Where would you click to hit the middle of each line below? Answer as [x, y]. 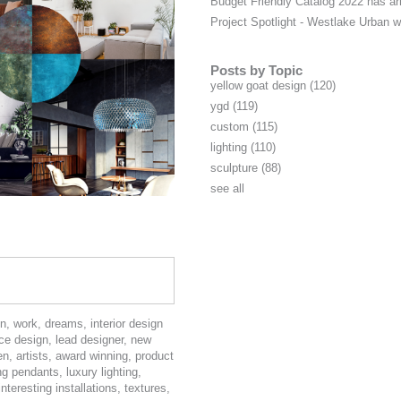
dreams [64, 324]
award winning [92, 356]
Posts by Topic [256, 71]
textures [145, 388]
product [154, 356]
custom [231, 127]
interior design [127, 324]
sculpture [235, 168]
